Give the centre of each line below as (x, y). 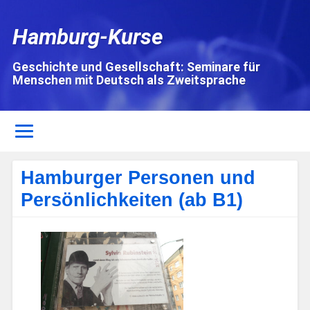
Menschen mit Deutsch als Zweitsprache (129, 80)
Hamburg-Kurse (88, 37)
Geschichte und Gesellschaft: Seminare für (136, 67)
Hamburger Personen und (138, 177)
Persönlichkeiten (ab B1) (132, 200)
